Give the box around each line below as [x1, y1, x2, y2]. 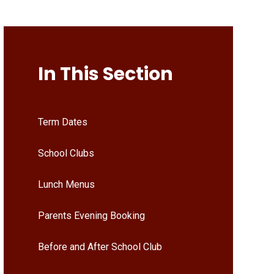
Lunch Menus [37, 179, 95, 190]
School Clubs [37, 147, 94, 159]
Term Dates [37, 116, 87, 128]
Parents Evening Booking [37, 210, 145, 221]
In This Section [37, 61, 173, 87]
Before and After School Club [37, 241, 162, 253]
